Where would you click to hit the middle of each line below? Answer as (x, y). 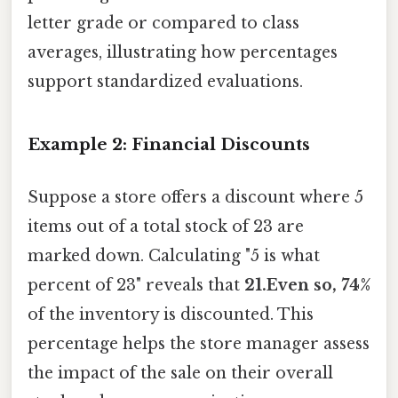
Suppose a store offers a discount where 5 (195, 198)
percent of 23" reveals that (136, 286)
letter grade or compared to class (163, 24)
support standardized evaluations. (165, 82)
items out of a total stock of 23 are (166, 227)
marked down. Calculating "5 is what (174, 256)
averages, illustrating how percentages (183, 53)
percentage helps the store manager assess (199, 344)
